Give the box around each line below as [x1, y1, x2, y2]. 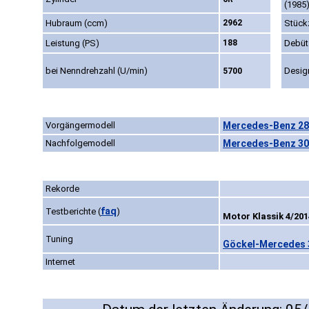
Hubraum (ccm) [46, 18, 108, 29]
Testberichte [46, 206, 98, 217]
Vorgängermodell [46, 120, 115, 131]
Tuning [46, 234, 73, 245]
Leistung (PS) [46, 38, 99, 49]
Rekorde [46, 183, 79, 195]
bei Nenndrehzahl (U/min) [46, 66, 148, 77]
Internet [46, 257, 75, 268]
